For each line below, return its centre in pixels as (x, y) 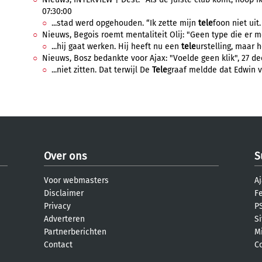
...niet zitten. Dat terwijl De (102, 70)
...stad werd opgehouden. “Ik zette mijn (125, 23)
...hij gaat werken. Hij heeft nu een (116, 46)
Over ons (65, 156)
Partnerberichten (75, 232)
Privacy (57, 206)
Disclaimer (64, 193)
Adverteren (64, 219)
